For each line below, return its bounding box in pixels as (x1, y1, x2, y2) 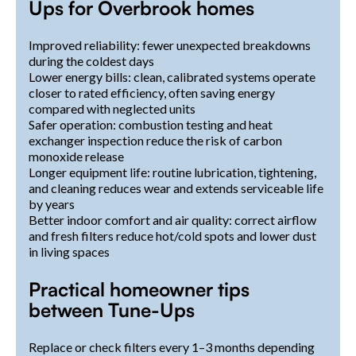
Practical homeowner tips (29, 277, 250, 301)
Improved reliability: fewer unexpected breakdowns (29, 37, 311, 52)
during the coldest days (29, 52, 154, 68)
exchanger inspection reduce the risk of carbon (29, 132, 282, 148)
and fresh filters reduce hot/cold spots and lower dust (29, 227, 316, 243)
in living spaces (29, 243, 110, 259)
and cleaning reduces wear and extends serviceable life (29, 180, 323, 195)
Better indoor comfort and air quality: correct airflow (29, 211, 316, 227)
